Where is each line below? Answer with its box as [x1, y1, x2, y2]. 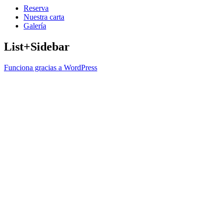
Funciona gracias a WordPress [4, 63, 97, 72]
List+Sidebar [4, 40, 70, 53]
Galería [24, 22, 46, 30]
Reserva [24, 4, 49, 12]
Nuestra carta [24, 13, 64, 21]
